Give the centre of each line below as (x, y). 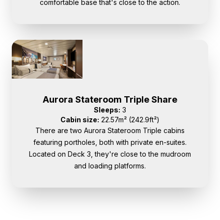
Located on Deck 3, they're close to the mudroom (110, 154)
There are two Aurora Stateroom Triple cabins (110, 131)
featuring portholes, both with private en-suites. (110, 142)
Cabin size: (80, 120)
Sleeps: (107, 110)
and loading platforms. (110, 166)
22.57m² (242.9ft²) (129, 120)
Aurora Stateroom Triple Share (110, 100)
